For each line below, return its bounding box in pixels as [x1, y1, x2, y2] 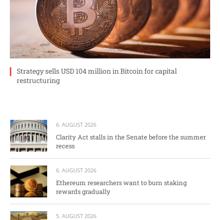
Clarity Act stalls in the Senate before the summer [56, 132, 206, 141]
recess [56, 141, 75, 150]
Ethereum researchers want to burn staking [56, 178, 187, 187]
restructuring [17, 76, 60, 85]
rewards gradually [56, 187, 110, 196]
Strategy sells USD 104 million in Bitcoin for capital [17, 66, 177, 76]
